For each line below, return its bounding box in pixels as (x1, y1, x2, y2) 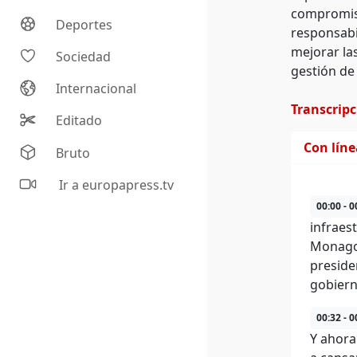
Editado (56, 112, 103, 130)
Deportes (56, 16, 113, 34)
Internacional (56, 80, 137, 98)
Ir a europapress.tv (56, 176, 175, 194)
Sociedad (56, 48, 112, 66)
